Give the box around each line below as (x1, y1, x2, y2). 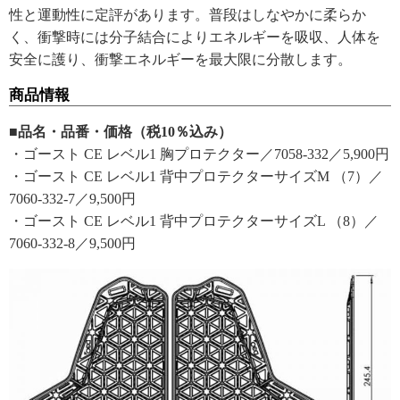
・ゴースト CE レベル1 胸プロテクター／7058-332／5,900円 (9, 146, 389, 162)
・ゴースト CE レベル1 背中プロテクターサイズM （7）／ (9, 169, 383, 185)
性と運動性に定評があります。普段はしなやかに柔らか (9, 7, 366, 23)
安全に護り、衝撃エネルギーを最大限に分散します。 (9, 52, 352, 68)
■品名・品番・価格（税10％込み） (9, 124, 232, 140)
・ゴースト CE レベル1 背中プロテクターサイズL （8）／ (9, 213, 379, 229)
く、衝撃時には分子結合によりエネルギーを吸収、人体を (9, 29, 380, 46)
